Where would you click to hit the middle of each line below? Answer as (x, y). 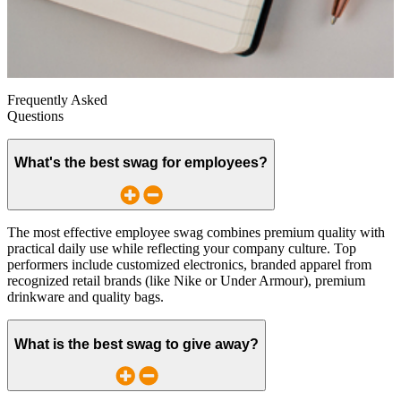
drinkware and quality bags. (85, 297)
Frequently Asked (57, 99)
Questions (35, 115)
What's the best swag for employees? (141, 163)
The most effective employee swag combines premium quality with (196, 233)
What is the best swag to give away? (137, 344)
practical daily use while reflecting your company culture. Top (182, 249)
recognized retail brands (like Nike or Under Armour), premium (186, 281)
